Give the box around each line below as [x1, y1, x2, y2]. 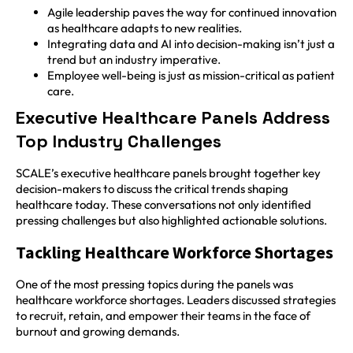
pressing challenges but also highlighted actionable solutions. [16, 213, 327, 229]
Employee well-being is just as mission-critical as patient [47, 68, 335, 84]
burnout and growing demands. [16, 323, 180, 339]
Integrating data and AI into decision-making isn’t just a [47, 36, 335, 52]
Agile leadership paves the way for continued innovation [47, 5, 336, 20]
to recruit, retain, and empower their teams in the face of [16, 307, 310, 323]
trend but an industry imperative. [47, 52, 221, 68]
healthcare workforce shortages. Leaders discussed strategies [16, 292, 336, 307]
